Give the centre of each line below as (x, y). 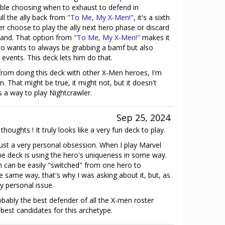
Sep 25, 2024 (143, 118)
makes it (155, 37)
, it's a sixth (152, 17)
